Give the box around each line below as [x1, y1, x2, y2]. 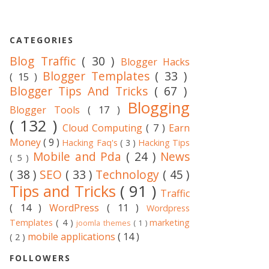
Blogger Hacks [120, 55, 190, 69]
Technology [95, 166, 163, 183]
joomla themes [76, 217, 134, 229]
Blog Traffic [10, 53, 82, 70]
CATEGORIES [10, 34, 74, 46]
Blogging [128, 97, 190, 119]
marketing [150, 217, 190, 229]
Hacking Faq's [62, 137, 120, 149]
